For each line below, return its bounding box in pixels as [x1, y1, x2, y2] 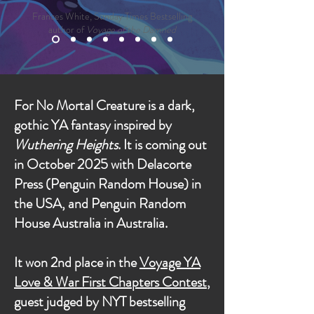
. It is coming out [118, 135, 207, 155]
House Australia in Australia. [14, 213, 168, 233]
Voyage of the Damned [86, 22, 176, 36]
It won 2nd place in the [14, 252, 139, 273]
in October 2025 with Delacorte [14, 154, 191, 175]
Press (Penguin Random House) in [14, 174, 201, 194]
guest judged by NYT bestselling [14, 292, 185, 312]
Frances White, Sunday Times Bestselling [32, 9, 192, 23]
